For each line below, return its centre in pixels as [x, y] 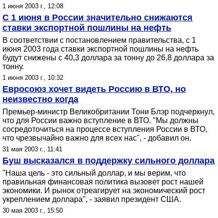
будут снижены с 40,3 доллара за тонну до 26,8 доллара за [108, 58]
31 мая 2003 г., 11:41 [32, 149]
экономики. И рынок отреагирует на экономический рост [104, 191]
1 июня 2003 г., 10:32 [33, 78]
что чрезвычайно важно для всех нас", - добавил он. [97, 138]
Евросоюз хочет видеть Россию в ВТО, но [94, 89]
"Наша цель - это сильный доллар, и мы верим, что [94, 173]
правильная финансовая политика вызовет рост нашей [103, 182]
